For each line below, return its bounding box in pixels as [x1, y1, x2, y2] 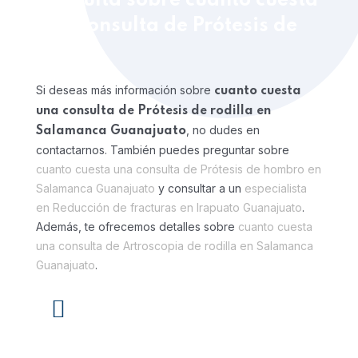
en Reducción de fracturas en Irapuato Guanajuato [36, 201, 302, 214]
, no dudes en [186, 123, 260, 137]
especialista [245, 181, 307, 195]
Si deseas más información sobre [36, 83, 214, 97]
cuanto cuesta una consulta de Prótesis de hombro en [36, 162, 321, 176]
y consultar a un [155, 181, 245, 195]
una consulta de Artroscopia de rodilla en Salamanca [36, 239, 313, 253]
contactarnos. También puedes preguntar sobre [36, 143, 289, 157]
